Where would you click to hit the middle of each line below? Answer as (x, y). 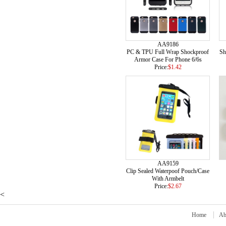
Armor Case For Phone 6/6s (168, 60)
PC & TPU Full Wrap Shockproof (168, 52)
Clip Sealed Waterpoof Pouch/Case (168, 171)
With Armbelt (168, 179)
